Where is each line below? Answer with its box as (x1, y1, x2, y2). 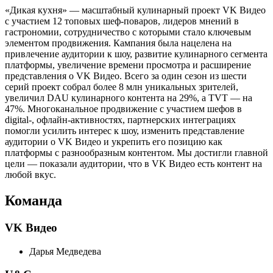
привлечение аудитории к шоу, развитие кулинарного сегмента (5, 49, 268, 60)
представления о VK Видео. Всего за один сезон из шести (5, 71, 247, 82)
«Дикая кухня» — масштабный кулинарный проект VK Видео (5, 5, 266, 16)
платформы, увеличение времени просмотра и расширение (5, 60, 251, 71)
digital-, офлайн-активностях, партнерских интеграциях (5, 115, 236, 126)
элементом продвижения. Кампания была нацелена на (5, 38, 232, 49)
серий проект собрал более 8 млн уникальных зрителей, (5, 82, 238, 93)
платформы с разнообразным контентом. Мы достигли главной (5, 147, 268, 158)
